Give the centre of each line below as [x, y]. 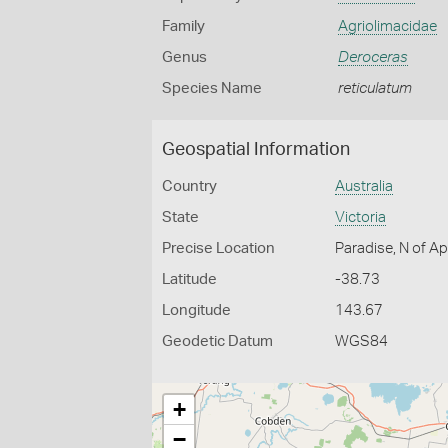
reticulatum [374, 88]
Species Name [212, 88]
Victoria [361, 217]
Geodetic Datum [217, 341]
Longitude [196, 310]
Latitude [189, 279]
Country [189, 186]
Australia [364, 186]
